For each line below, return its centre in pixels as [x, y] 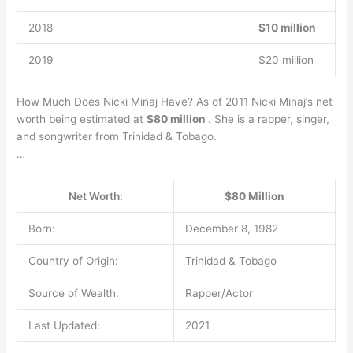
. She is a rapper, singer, [269, 119]
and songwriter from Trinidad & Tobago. [117, 136]
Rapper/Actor [219, 293]
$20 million [286, 60]
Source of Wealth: [73, 293]
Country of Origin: [73, 260]
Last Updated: [64, 325]
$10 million [287, 28]
